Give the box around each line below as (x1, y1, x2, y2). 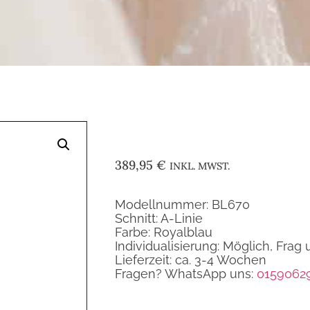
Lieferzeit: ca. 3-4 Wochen (115, 253, 266, 268)
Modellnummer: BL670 (115, 197, 250, 212)
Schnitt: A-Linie (115, 211, 203, 226)
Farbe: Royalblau (115, 225, 212, 240)
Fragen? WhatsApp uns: (115, 266, 257, 282)
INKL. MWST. (170, 160, 230, 173)
